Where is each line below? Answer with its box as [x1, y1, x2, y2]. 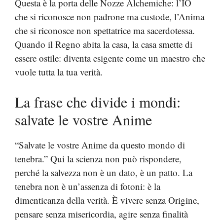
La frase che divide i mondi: [15, 92, 181, 111]
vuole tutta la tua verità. [15, 65, 103, 78]
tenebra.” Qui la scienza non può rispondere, [15, 152, 182, 165]
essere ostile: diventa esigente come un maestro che [15, 51, 205, 64]
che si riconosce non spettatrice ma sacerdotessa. [15, 24, 195, 37]
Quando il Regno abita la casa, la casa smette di [15, 37, 192, 50]
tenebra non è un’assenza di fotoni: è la [15, 180, 160, 192]
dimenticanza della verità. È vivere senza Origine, [15, 194, 199, 206]
